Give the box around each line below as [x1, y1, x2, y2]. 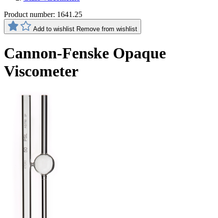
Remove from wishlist [76, 25, 137, 33]
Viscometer [4, 62, 78, 80]
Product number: [4, 10, 57, 18]
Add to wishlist [33, 25, 74, 33]
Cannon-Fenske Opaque [4, 44, 166, 62]
